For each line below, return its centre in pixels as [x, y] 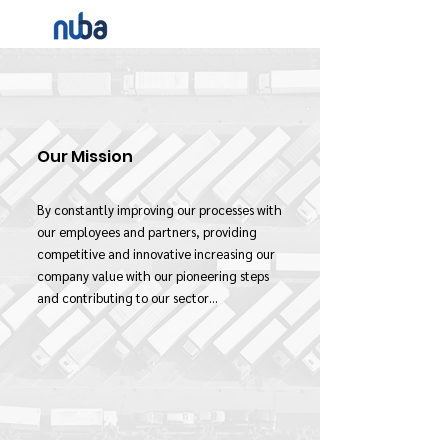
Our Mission [85, 156]
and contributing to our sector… [127, 297]
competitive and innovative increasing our [156, 253]
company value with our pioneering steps [153, 275]
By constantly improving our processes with [159, 209]
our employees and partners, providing [147, 231]
